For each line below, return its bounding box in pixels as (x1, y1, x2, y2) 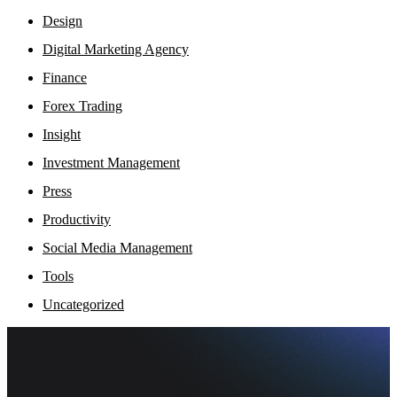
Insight (43, 126, 81, 142)
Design (43, 12, 82, 28)
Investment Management (43, 154, 180, 170)
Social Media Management (43, 239, 192, 255)
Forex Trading (43, 97, 122, 113)
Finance (43, 69, 87, 85)
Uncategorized (43, 296, 124, 312)
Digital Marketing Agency (43, 41, 189, 57)
